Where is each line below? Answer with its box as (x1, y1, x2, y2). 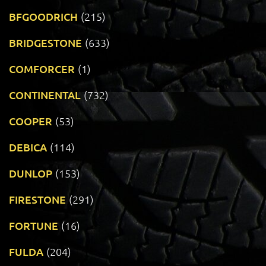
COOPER (9, 114, 52, 128)
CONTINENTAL (9, 88, 81, 102)
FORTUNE (9, 218, 58, 233)
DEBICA (9, 140, 47, 154)
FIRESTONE (9, 192, 66, 207)
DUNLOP (9, 166, 52, 180)
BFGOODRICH (9, 9, 78, 24)
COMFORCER (9, 62, 75, 76)
